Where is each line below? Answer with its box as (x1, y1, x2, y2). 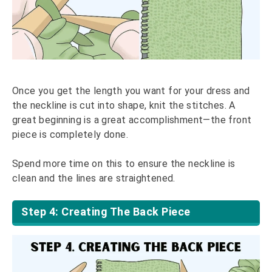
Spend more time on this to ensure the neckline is (12, 158, 236, 170)
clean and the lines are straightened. (12, 172, 175, 185)
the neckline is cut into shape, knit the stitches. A (12, 100, 236, 112)
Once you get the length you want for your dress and (12, 85, 250, 97)
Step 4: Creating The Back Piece (21, 205, 191, 219)
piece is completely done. (12, 129, 128, 141)
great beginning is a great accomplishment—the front (12, 114, 252, 126)
